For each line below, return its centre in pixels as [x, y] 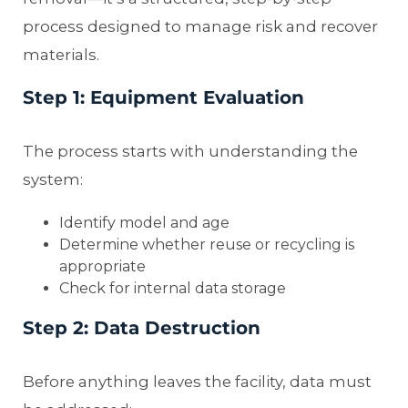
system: [53, 179]
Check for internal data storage [173, 288]
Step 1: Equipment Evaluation [163, 97]
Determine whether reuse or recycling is [207, 244]
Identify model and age [144, 222]
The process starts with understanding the [190, 151]
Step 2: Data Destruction [142, 327]
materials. [61, 54]
